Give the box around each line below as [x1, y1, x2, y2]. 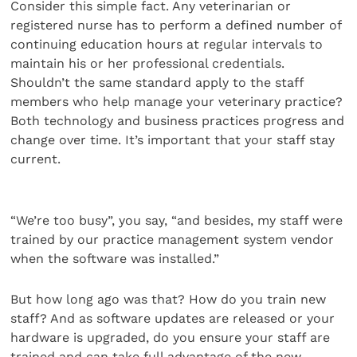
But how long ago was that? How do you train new [10, 291, 327, 307]
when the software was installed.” [10, 251, 220, 267]
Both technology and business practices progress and [10, 113, 345, 129]
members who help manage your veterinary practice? [10, 94, 343, 110]
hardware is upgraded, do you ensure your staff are [10, 329, 331, 345]
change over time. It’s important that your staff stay [10, 132, 335, 148]
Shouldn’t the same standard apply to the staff [10, 75, 304, 91]
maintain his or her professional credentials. [10, 56, 285, 72]
